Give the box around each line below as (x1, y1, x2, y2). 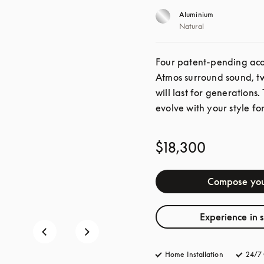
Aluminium (179, 10, 213, 19)
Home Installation (165, 250, 223, 259)
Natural (179, 22, 204, 31)
